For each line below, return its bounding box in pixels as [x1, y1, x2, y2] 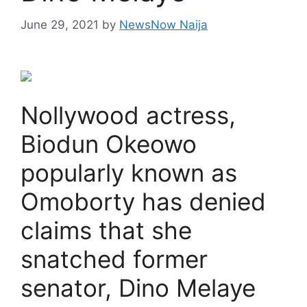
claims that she [21, 215, 192, 245]
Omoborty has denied [21, 186, 266, 216]
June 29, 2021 [21, 17, 99, 32]
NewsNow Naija [119, 17, 208, 32]
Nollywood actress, [21, 100, 236, 130]
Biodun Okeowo [21, 129, 197, 158]
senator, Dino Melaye [21, 273, 256, 302]
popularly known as [21, 158, 237, 187]
